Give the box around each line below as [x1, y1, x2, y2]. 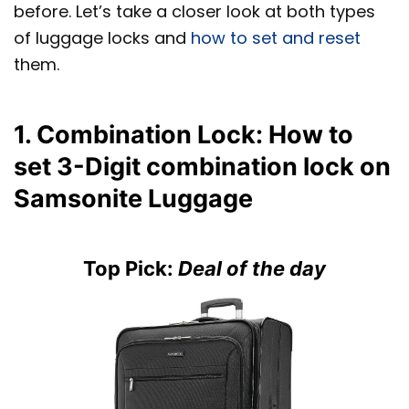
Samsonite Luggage [14, 183, 258, 214]
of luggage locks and [14, 26, 191, 49]
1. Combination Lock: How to [14, 119, 353, 150]
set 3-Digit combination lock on [14, 151, 391, 182]
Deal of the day [178, 257, 326, 281]
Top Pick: [83, 257, 178, 281]
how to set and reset [191, 26, 361, 49]
